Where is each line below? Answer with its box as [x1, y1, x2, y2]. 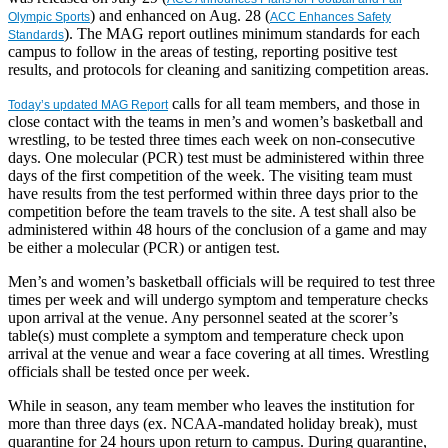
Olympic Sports [8, 9, 90, 24]
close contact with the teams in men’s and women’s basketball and [8, 112, 423, 130]
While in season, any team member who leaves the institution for [8, 396, 414, 414]
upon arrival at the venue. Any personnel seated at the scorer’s [8, 308, 398, 326]
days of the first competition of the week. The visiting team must [8, 166, 412, 184]
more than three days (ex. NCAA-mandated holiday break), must [8, 414, 417, 432]
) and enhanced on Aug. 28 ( [90, 6, 270, 24]
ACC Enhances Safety [270, 9, 391, 24]
